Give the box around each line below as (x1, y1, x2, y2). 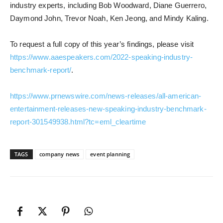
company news (39, 150, 80, 158)
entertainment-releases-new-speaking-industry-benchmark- (10, 105, 207, 113)
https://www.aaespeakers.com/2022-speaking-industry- (10, 53, 193, 62)
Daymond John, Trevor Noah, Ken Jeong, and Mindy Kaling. (10, 14, 209, 23)
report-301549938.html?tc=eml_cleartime (10, 117, 146, 126)
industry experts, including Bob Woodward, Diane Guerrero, (10, 1, 207, 10)
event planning (90, 150, 130, 158)
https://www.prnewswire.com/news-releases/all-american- (10, 92, 202, 101)
